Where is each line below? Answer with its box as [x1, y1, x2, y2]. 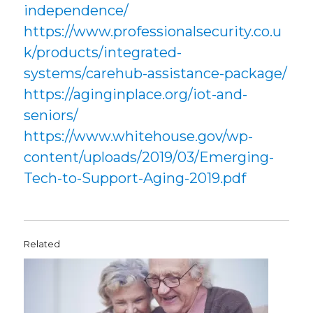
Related [24, 238, 61, 249]
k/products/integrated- [24, 43, 182, 61]
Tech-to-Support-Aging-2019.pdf [24, 169, 247, 187]
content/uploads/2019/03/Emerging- [24, 148, 275, 166]
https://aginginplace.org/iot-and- [24, 85, 248, 103]
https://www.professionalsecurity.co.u [24, 22, 282, 40]
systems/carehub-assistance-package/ [24, 64, 288, 82]
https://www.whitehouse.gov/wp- [24, 127, 254, 145]
